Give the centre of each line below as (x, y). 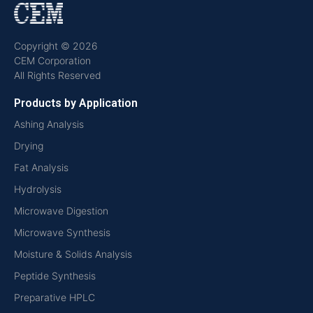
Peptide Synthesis (55, 276)
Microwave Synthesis (62, 233)
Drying (29, 146)
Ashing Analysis (49, 124)
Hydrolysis (38, 189)
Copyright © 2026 (56, 46)
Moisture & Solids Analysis (73, 254)
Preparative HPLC (54, 298)
